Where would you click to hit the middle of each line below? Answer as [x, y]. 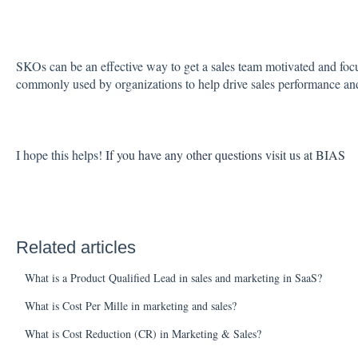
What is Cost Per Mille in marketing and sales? [130, 306]
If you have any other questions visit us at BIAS [225, 155]
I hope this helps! [60, 155]
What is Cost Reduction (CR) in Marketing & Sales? [143, 334]
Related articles [76, 248]
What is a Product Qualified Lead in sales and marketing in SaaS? [173, 278]
